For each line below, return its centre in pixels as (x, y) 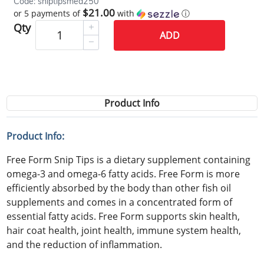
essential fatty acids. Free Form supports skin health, (123, 216)
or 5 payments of (48, 13)
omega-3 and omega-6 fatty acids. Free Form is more (123, 174)
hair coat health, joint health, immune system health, (124, 230)
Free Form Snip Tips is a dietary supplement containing (129, 159)
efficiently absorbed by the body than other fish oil (119, 188)
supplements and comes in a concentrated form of (120, 202)
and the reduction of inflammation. (85, 244)
